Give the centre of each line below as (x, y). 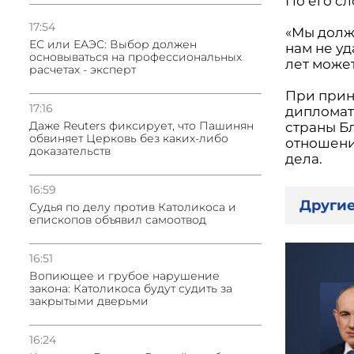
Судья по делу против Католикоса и (133, 207)
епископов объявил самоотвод (118, 220)
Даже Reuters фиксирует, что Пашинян (141, 126)
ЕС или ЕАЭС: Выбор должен (113, 44)
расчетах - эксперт (83, 70)
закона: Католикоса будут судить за (131, 288)
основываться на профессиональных (136, 57)
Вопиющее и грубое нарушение (124, 276)
